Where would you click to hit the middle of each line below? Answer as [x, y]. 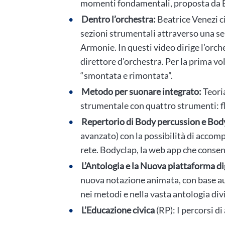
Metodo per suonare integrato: [142, 91]
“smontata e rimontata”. [127, 75]
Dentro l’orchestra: [119, 19]
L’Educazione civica [118, 210]
